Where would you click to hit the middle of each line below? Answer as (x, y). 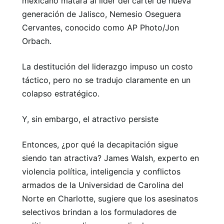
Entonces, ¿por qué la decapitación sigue (100, 144)
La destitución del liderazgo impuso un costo (107, 66)
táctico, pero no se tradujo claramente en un (106, 80)
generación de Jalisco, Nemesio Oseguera (101, 14)
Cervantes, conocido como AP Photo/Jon (100, 27)
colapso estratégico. (61, 93)
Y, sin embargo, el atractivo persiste (90, 119)
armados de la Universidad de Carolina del (103, 185)
